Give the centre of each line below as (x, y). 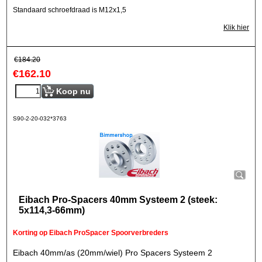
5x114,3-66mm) (52, 210)
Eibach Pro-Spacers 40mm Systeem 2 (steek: (118, 200)
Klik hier (236, 27)
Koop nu (73, 91)
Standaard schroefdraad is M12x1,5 (70, 10)
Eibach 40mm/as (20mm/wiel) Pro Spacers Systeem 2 (113, 253)
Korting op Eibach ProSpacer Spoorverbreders (91, 233)
